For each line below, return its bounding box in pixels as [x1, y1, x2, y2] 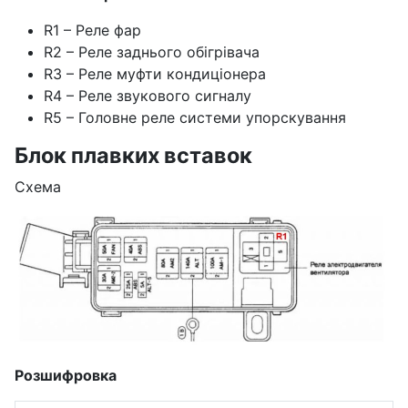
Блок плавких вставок [15, 141, 252, 168]
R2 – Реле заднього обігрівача [44, 42, 260, 61]
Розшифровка [15, 366, 117, 385]
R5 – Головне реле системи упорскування [44, 107, 346, 127]
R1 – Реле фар [44, 20, 141, 39]
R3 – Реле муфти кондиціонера [44, 64, 266, 83]
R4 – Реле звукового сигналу [44, 86, 251, 105]
